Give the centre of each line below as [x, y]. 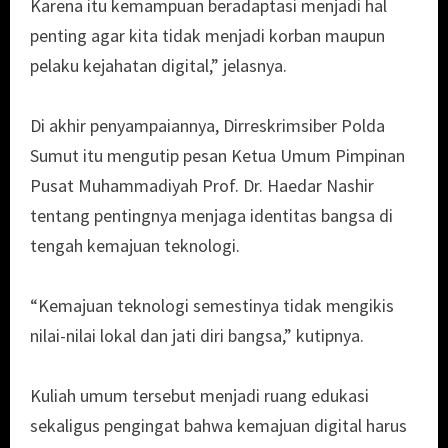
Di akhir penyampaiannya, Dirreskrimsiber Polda [207, 126]
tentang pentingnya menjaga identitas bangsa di [211, 216]
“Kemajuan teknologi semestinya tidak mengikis [212, 306]
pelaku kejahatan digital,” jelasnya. [158, 66]
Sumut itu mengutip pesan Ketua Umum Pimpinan [217, 156]
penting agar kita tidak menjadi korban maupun [207, 36]
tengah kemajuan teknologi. [135, 246]
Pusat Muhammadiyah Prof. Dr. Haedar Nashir [202, 186]
